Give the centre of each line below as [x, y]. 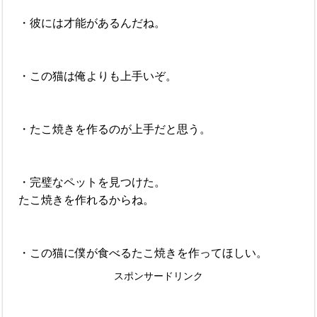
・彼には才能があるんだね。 [92, 23]
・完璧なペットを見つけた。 [92, 183]
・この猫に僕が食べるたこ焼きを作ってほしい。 [143, 253]
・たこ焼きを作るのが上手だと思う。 [115, 129]
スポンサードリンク [158, 276]
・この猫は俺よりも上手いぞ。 [98, 76]
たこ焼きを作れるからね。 [87, 200]
